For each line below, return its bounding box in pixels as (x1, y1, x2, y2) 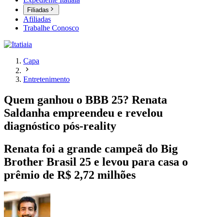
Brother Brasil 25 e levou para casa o (4, 155, 188, 169)
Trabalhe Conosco (23, 24, 79, 32)
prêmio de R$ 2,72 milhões (4, 169, 136, 182)
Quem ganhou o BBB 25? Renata (4, 93, 167, 107)
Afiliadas (23, 15, 51, 24)
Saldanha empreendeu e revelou (4, 107, 163, 120)
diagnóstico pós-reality (4, 120, 116, 133)
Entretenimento (23, 75, 70, 84)
